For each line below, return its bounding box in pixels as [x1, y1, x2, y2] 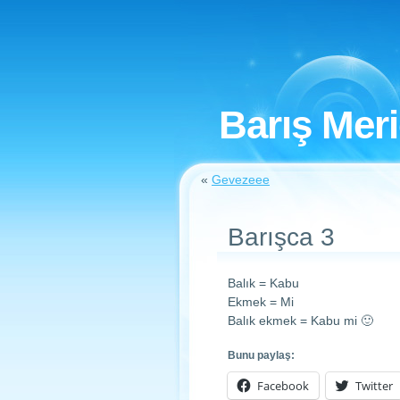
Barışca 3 [228, 223, 335, 251]
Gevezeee [212, 172, 270, 187]
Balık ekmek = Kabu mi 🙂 [228, 313, 373, 328]
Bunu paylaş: [228, 349, 295, 362]
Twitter [355, 378, 393, 394]
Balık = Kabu [228, 276, 299, 290]
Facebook [257, 378, 309, 394]
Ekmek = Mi [228, 295, 294, 309]
